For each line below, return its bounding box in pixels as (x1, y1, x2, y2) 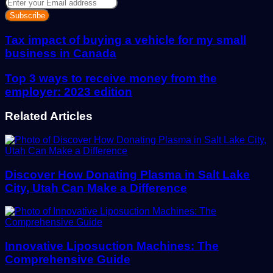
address (4, 29, 39, 40)
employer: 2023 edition (5, 85, 132, 98)
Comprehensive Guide (5, 253, 130, 266)
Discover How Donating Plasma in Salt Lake (5, 168, 250, 181)
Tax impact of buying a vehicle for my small (5, 33, 246, 46)
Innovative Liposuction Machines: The (5, 239, 219, 253)
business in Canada (5, 46, 116, 60)
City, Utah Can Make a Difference (5, 181, 187, 194)
